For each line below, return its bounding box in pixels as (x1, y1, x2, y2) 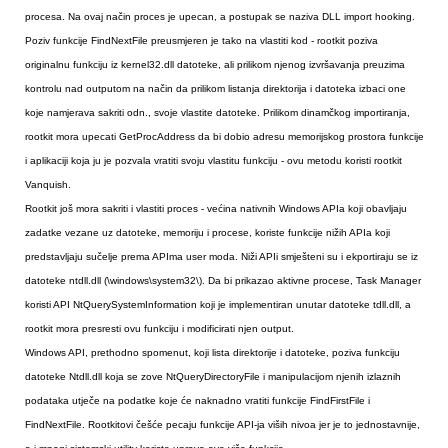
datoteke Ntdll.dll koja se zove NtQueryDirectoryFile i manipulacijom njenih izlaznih (25, 371, 401, 383)
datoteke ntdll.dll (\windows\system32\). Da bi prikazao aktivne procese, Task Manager (25, 275, 421, 287)
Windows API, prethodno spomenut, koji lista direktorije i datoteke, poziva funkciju (25, 347, 400, 359)
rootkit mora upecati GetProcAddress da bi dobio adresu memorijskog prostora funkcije (25, 131, 424, 143)
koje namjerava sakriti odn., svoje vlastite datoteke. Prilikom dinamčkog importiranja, (25, 107, 410, 119)
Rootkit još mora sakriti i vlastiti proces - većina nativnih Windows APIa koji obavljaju (25, 203, 407, 215)
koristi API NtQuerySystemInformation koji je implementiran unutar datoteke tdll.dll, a (25, 299, 411, 311)
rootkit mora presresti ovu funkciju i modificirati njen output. (25, 323, 294, 335)
